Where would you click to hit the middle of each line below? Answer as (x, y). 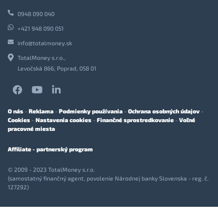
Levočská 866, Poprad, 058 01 (57, 68)
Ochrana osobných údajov (164, 111)
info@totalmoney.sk (45, 43)
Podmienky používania (91, 111)
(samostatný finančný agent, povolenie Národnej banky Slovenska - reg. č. (108, 178)
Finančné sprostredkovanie (135, 119)
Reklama (41, 111)
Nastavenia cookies (64, 119)
